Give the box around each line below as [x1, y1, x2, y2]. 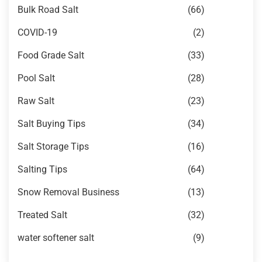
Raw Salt [18, 95, 54, 106]
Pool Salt [18, 73, 55, 84]
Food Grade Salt [18, 50, 84, 61]
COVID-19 [18, 27, 57, 38]
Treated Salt [18, 209, 67, 220]
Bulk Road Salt [18, 4, 78, 15]
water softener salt [18, 232, 94, 243]
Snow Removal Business [18, 187, 119, 198]
